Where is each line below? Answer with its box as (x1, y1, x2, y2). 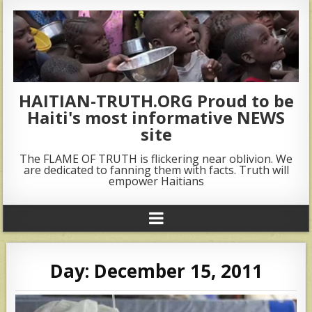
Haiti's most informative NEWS (27, 105, 285, 129)
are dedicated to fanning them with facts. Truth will (23, 162, 289, 178)
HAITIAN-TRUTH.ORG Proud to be (18, 88, 294, 112)
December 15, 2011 (93, 258, 263, 283)
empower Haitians (108, 173, 204, 189)
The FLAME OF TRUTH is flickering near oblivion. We (19, 150, 292, 166)
